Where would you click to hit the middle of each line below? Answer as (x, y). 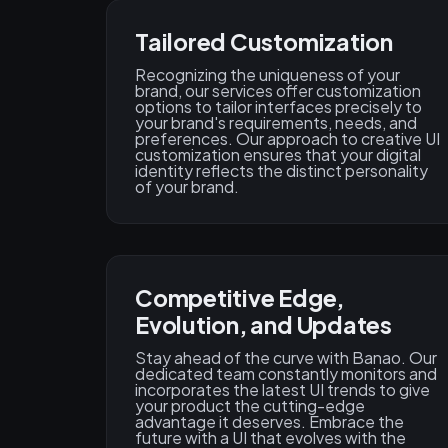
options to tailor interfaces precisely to (278, 107)
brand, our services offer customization (278, 91)
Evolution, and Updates (263, 325)
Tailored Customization (264, 42)
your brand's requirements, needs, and (276, 123)
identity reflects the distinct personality (281, 171)
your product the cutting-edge (250, 406)
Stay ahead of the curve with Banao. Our (286, 358)
